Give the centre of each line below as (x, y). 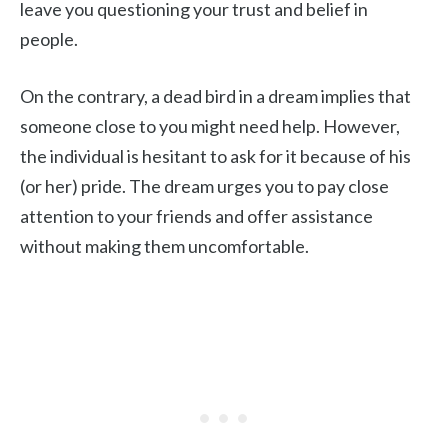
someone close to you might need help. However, (210, 126)
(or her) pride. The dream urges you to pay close (204, 186)
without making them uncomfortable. (164, 246)
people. (49, 39)
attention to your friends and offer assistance (196, 216)
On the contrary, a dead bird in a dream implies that (215, 96)
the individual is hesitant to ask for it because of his (215, 156)
